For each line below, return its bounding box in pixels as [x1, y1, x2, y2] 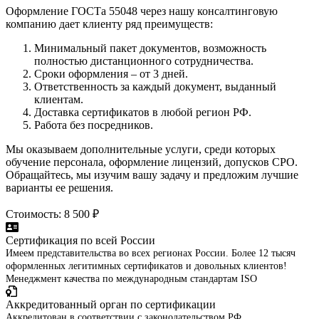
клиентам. [34, 93, 83, 105]
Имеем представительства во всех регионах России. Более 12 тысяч [6, 247, 296, 258]
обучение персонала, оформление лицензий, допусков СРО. [6, 155, 298, 168]
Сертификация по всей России [6, 234, 155, 246]
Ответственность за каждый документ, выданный [34, 80, 276, 93]
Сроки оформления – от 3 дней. [34, 67, 188, 80]
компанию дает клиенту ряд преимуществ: [6, 17, 213, 30]
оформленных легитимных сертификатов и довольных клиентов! [6, 260, 287, 271]
